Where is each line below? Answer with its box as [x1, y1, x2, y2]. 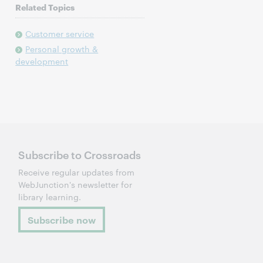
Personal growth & [25, 43, 99, 55]
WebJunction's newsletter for [18, 178, 132, 190]
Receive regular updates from [18, 166, 134, 178]
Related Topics [15, 1, 75, 12]
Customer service [25, 28, 95, 39]
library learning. [18, 191, 81, 203]
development [15, 55, 69, 67]
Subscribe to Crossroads [18, 147, 141, 161]
